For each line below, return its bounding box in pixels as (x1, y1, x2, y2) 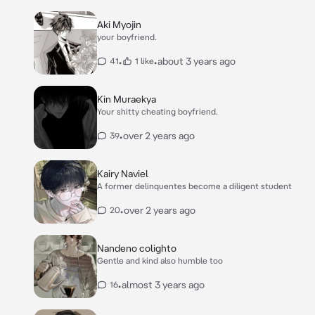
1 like (135, 56, 154, 65)
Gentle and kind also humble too (97, 256, 223, 265)
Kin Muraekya (97, 94, 156, 105)
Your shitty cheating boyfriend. (97, 107, 218, 116)
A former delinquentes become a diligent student (97, 181, 292, 191)
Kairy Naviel (97, 168, 148, 179)
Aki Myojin (97, 19, 141, 30)
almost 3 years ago (122, 279, 205, 290)
